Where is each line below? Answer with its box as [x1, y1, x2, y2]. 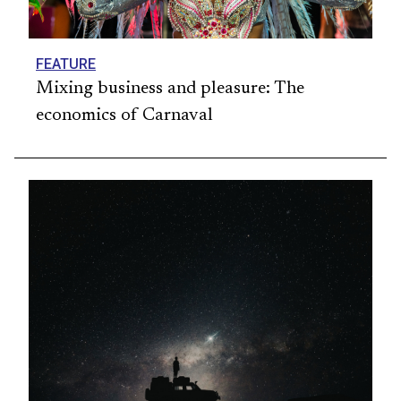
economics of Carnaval [36, 107, 213, 124]
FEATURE [36, 55, 96, 73]
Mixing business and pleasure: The [36, 80, 304, 98]
